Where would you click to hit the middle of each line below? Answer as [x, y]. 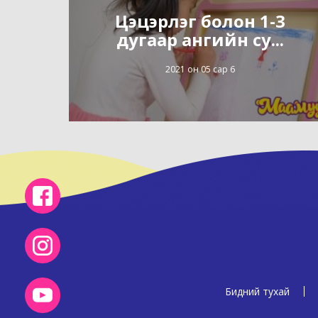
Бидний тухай [257, 291]
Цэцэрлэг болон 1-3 [200, 21]
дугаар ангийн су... [200, 39]
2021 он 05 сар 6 [200, 69]
